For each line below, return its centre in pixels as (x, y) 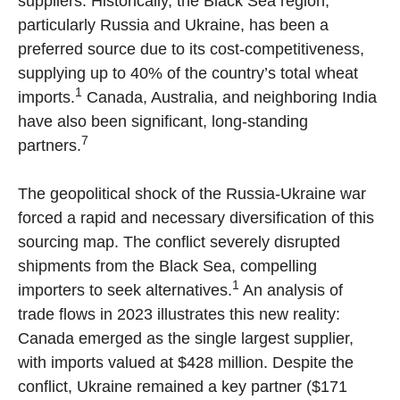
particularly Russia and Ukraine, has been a (173, 25)
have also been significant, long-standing (163, 122)
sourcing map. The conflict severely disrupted (179, 242)
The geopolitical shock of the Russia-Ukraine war (192, 194)
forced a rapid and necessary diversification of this (196, 218)
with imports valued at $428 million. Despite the (186, 363)
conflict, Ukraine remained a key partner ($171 (183, 387)
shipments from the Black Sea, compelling (167, 267)
